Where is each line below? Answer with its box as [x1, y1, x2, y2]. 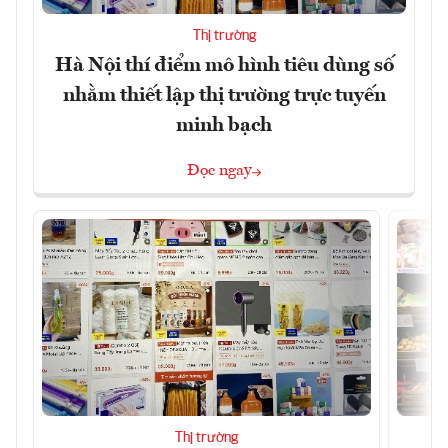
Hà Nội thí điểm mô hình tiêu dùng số [54, 55, 394, 76]
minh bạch [176, 115, 272, 136]
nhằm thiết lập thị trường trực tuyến [62, 85, 386, 106]
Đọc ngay [187, 162, 252, 179]
